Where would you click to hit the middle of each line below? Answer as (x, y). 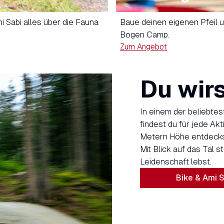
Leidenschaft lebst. (176, 162)
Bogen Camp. (145, 35)
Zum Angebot (143, 47)
